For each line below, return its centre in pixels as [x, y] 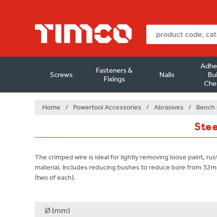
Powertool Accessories [107, 107]
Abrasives [169, 107]
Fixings [114, 79]
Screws [62, 75]
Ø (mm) [57, 210]
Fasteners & [114, 70]
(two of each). [55, 178]
